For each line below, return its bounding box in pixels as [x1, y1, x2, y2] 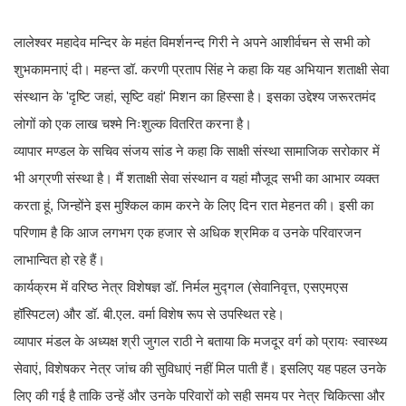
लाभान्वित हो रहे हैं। [14, 252, 105, 268]
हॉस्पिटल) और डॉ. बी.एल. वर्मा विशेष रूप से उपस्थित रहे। [14, 306, 288, 323]
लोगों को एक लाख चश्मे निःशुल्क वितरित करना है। [14, 116, 256, 132]
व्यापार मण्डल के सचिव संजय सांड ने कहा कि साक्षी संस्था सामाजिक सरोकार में [14, 143, 380, 159]
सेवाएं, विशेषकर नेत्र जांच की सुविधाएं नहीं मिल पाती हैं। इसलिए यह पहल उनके [14, 361, 386, 377]
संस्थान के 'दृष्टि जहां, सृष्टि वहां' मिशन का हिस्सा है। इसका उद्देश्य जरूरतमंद [14, 89, 376, 105]
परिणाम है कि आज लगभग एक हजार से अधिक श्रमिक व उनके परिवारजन [14, 225, 362, 241]
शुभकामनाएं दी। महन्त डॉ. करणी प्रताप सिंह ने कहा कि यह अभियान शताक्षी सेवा [14, 62, 389, 78]
